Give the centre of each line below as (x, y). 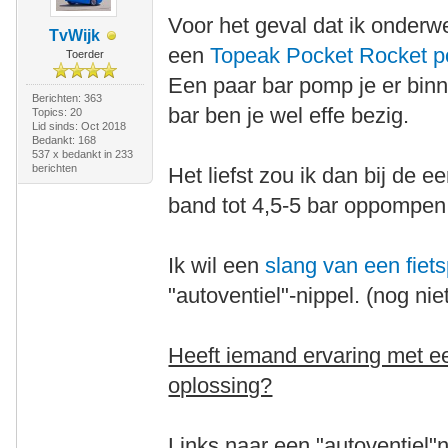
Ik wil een (217, 265)
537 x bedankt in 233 (82, 154)
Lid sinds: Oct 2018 (78, 126)
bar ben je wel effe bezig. (289, 115)
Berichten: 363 (66, 98)
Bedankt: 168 (63, 140)
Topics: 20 (56, 112)
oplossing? (220, 385)
